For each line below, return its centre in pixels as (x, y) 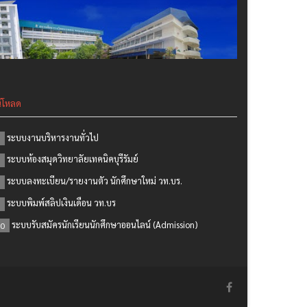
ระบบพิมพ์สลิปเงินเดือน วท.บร (61, 202)
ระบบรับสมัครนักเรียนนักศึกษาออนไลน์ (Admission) (105, 224)
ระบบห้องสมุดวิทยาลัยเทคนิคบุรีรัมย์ (73, 159)
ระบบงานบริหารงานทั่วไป (53, 137)
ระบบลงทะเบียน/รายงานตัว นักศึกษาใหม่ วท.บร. (95, 181)
